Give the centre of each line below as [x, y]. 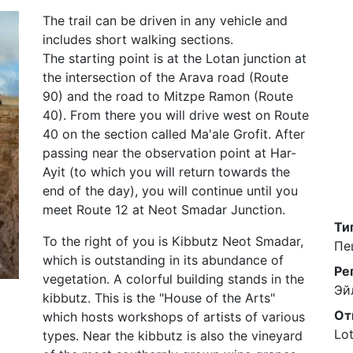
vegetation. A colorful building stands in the [173, 279]
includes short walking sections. [138, 39]
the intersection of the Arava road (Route [165, 77]
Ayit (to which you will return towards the [166, 172]
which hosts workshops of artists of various [174, 317]
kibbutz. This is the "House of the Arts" [159, 298]
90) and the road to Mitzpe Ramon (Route [168, 96]
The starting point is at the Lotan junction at [175, 58]
